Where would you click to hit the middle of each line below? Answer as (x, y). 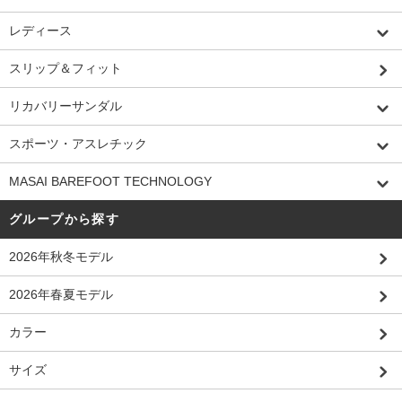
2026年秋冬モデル (61, 257)
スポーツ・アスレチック (78, 144)
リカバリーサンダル (66, 106)
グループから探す (65, 219)
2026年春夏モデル (61, 295)
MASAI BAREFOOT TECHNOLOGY (110, 182)
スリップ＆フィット (66, 69)
